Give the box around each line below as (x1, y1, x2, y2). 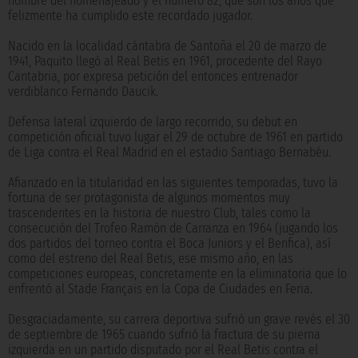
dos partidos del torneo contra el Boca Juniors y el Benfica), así (8, 236, 331, 252)
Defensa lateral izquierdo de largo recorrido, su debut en (8, 114, 297, 130)
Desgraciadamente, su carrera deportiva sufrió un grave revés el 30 (8, 312, 350, 328)
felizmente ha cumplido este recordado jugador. (8, 8, 253, 24)
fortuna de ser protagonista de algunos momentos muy (8, 190, 290, 206)
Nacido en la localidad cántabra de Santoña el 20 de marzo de (8, 38, 327, 54)
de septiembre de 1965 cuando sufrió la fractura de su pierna (8, 327, 320, 343)
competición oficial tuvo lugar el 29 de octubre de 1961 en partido (8, 129, 343, 145)
